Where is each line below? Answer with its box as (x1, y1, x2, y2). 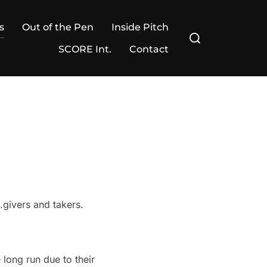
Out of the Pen (22, 21, 94, 33)
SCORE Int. (58, 44, 111, 55)
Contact (129, 44, 169, 55)
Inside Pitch (111, 21, 169, 33)
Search (183, 25, 214, 37)
